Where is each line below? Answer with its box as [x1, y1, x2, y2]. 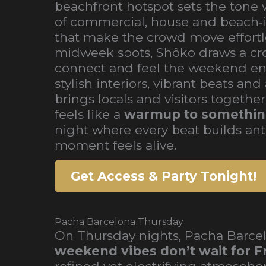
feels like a [55, 107, 124, 122]
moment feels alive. [55, 138, 176, 153]
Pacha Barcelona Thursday [55, 216, 183, 227]
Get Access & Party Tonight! [71, 168, 256, 183]
